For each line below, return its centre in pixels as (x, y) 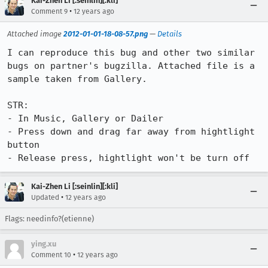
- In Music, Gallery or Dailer (85, 118)
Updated (45, 197)
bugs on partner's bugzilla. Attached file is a (131, 66)
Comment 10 (51, 255)
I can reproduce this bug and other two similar (131, 53)
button (23, 145)
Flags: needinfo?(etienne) (49, 219)
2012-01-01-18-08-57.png (106, 34)
